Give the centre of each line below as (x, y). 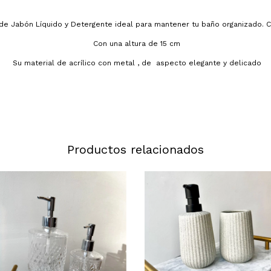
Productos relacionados (135, 150)
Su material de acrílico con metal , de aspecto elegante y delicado (135, 63)
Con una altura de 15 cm (135, 44)
